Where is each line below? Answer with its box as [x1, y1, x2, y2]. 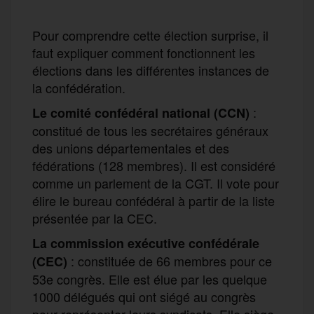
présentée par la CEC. [32, 208, 157, 227]
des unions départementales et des [32, 138, 229, 157]
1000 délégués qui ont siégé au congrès [32, 287, 256, 306]
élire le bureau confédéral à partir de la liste [32, 191, 275, 210]
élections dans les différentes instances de [32, 60, 269, 79]
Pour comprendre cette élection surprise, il [32, 25, 268, 44]
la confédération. [32, 78, 125, 97]
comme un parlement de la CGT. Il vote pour [32, 173, 279, 192]
